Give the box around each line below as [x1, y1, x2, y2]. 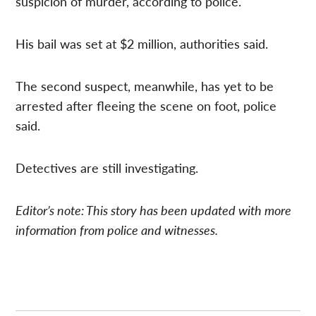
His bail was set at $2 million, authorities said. [16, 34, 269, 52]
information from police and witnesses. [16, 220, 219, 238]
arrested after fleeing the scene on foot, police [16, 96, 277, 114]
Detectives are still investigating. [16, 158, 199, 176]
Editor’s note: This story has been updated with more [16, 200, 292, 219]
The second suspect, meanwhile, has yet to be [16, 76, 274, 95]
